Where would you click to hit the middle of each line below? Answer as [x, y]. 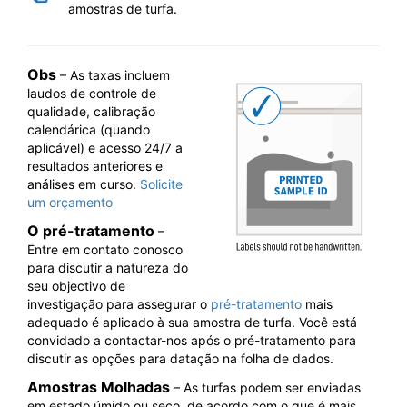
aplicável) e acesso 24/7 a [105, 148]
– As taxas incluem [113, 75]
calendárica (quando [89, 129]
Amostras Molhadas [99, 387]
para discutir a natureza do [108, 268]
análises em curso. [84, 184]
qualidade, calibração [91, 111]
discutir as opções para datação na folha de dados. [180, 358]
